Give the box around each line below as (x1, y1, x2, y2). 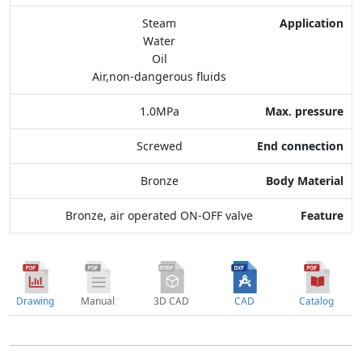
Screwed (136, 138, 183, 154)
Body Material (255, 73, 346, 90)
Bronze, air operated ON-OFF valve (65, 208, 253, 224)
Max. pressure (255, 6, 346, 24)
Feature (296, 106, 346, 124)
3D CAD (153, 294, 189, 308)
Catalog (299, 294, 334, 308)
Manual (80, 294, 115, 308)
